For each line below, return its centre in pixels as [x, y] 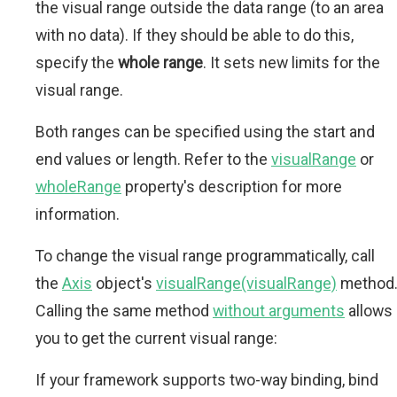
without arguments [279, 311]
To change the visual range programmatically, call [205, 256]
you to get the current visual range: [156, 339]
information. [78, 214]
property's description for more [232, 187]
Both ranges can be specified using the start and [205, 132]
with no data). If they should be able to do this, [195, 35]
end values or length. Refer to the [153, 160]
